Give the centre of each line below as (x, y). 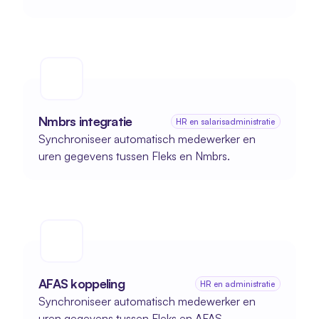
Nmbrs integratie (85, 121)
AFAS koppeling (82, 283)
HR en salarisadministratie (226, 121)
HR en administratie (238, 284)
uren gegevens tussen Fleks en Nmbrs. (134, 156)
